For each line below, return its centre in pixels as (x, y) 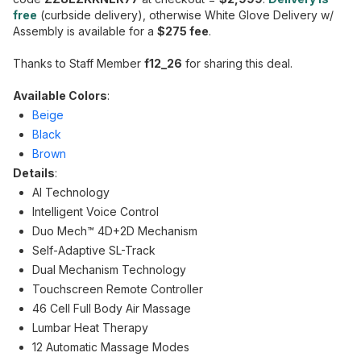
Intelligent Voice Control (95, 212)
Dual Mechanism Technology (109, 270)
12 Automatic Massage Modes (111, 347)
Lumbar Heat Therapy (90, 328)
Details (34, 173)
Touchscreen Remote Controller (118, 289)
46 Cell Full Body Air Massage (112, 308)
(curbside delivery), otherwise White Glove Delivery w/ (185, 15)
